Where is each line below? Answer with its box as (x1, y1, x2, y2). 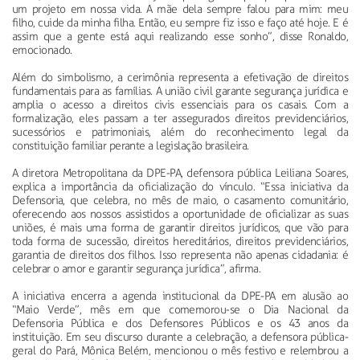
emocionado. (12, 43, 72, 57)
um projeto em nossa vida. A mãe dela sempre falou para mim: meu (12, 2, 348, 16)
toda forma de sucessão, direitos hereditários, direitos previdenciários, (12, 234, 348, 248)
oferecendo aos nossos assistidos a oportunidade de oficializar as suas (12, 207, 348, 221)
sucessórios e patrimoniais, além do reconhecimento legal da (12, 125, 348, 139)
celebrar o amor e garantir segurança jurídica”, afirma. (12, 261, 261, 276)
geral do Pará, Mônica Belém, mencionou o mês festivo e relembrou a (12, 343, 348, 358)
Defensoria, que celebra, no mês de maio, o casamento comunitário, (12, 193, 348, 207)
